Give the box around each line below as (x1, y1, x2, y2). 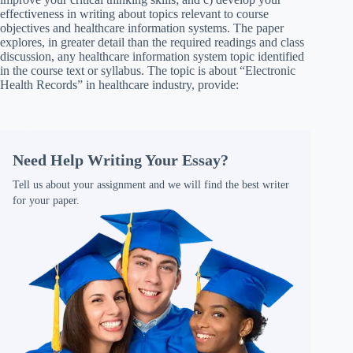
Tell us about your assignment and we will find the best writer (13, 178, 289, 191)
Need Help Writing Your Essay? (13, 150, 229, 169)
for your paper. (13, 194, 80, 206)
